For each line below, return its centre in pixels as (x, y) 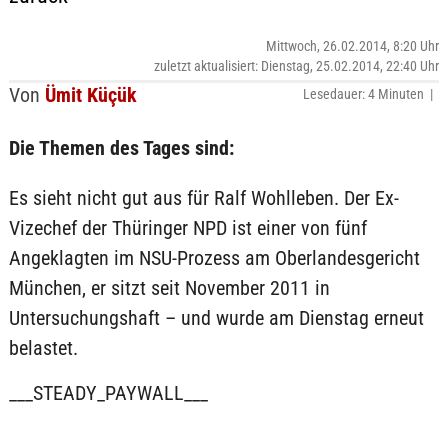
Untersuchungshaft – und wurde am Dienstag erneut (216, 318)
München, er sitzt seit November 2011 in (169, 288)
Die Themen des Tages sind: (121, 148)
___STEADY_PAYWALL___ (108, 393)
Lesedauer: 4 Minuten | (371, 94)
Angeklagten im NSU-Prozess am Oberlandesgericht (214, 258)
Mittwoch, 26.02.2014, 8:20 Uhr (353, 46)
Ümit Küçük (90, 95)
